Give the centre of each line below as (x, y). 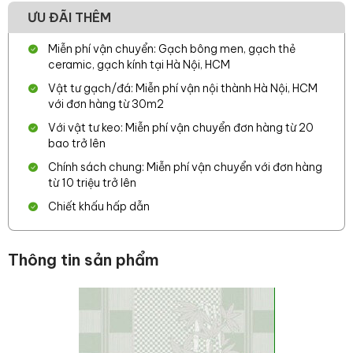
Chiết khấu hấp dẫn (99, 206)
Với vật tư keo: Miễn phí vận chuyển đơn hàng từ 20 (181, 128)
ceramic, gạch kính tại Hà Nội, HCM (139, 65)
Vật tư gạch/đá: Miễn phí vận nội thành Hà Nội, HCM (183, 88)
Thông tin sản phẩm (84, 260)
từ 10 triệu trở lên (92, 183)
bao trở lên (77, 143)
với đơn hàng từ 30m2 (106, 104)
